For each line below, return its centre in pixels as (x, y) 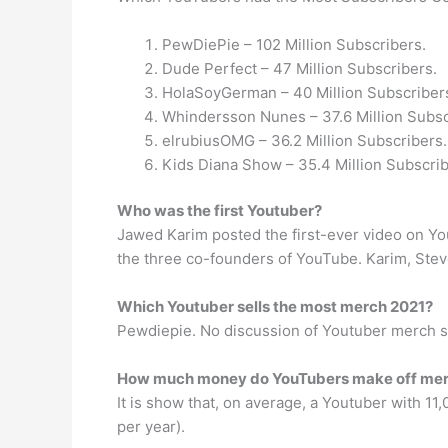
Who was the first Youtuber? (219, 210)
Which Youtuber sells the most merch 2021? (275, 306)
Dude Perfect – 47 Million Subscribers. (299, 68)
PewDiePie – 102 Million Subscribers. (294, 44)
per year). (151, 426)
